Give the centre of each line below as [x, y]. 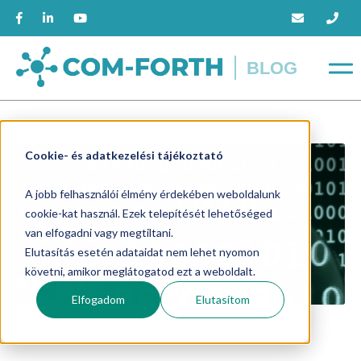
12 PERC [74, 328]
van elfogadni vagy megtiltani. [99, 232]
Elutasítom [222, 299]
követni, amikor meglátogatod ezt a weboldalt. [140, 271]
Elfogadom [99, 299]
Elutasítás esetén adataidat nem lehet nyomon [142, 251]
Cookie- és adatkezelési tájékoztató [124, 155]
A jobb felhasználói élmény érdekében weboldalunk [152, 193]
